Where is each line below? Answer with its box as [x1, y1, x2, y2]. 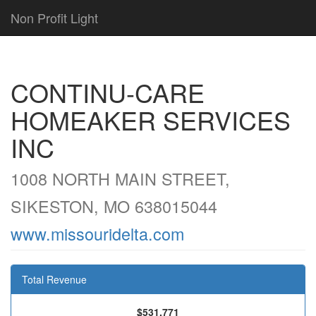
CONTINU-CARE [11, 74, 205, 110]
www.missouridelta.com [11, 221, 184, 245]
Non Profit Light [11, 8, 98, 27]
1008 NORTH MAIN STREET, [11, 166, 230, 190]
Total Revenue [22, 272, 87, 286]
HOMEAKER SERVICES [11, 102, 291, 138]
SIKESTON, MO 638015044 [11, 194, 217, 218]
